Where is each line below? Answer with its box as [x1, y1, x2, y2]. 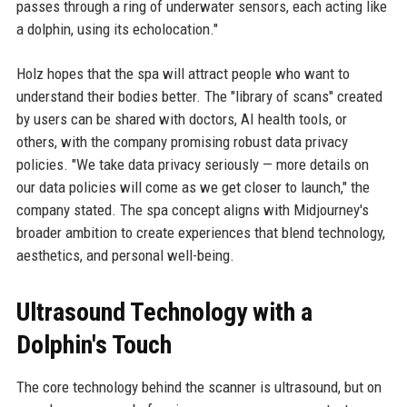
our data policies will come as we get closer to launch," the [15, 178, 370, 196]
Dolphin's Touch [15, 330, 172, 360]
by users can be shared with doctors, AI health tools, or [15, 110, 347, 128]
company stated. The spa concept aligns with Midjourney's [15, 201, 369, 219]
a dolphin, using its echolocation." [15, 20, 218, 38]
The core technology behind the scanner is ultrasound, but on [15, 378, 382, 396]
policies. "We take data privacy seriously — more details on [15, 155, 369, 174]
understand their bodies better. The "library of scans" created [15, 87, 382, 105]
